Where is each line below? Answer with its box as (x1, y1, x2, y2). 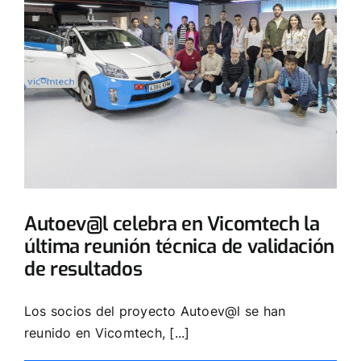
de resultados (24, 255, 143, 282)
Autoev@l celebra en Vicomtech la (24, 210, 320, 237)
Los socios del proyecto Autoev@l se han (24, 302, 286, 319)
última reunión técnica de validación (24, 233, 335, 259)
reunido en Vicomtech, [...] (24, 324, 190, 341)
